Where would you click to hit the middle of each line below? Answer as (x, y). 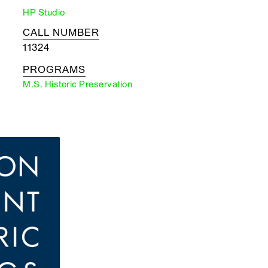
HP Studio (44, 13)
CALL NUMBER (61, 33)
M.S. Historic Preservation (77, 84)
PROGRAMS (54, 70)
